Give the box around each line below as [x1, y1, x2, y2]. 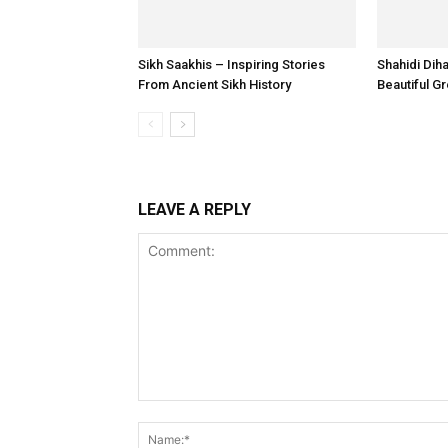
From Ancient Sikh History [138, 77, 291, 92]
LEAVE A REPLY [138, 200, 251, 219]
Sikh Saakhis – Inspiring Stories [138, 57, 325, 72]
